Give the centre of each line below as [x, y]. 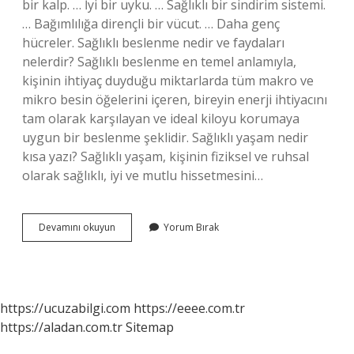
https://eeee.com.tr [189, 308]
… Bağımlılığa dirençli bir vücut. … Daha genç [151, 24]
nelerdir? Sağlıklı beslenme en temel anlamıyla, [159, 62]
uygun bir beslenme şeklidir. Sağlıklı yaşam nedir [165, 137]
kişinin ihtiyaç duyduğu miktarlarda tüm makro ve [168, 81]
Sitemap [150, 327]
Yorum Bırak [191, 227]
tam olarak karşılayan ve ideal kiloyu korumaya [161, 119]
